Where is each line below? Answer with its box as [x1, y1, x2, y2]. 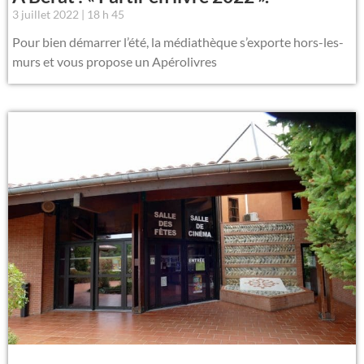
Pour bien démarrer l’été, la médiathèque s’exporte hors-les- [12, 34, 344, 50]
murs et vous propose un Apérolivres [12, 54, 217, 70]
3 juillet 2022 [12, 7, 81, 22]
